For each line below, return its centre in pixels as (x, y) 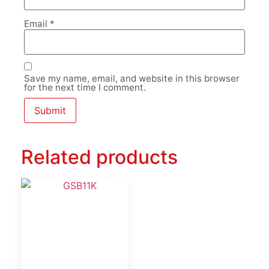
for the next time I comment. (85, 88)
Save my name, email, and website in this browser (132, 79)
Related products (99, 157)
